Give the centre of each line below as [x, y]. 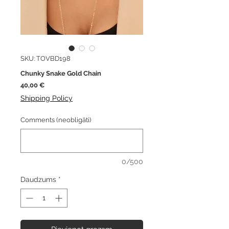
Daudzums [38, 180]
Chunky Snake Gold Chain [61, 74]
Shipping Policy [47, 98]
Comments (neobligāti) [56, 120]
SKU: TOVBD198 [45, 59]
